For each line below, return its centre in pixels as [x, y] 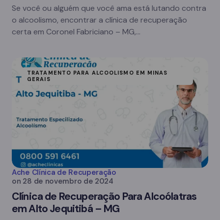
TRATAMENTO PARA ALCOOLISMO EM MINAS [97, 73]
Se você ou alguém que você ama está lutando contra [109, 8]
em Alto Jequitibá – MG [66, 209]
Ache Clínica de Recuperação [64, 172]
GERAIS [39, 79]
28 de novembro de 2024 [68, 181]
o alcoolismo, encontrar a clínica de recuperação [99, 20]
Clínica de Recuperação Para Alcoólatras [104, 196]
